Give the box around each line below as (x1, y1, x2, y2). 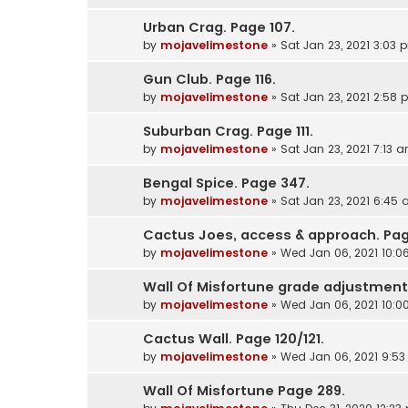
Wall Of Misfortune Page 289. (143, 381, 345, 400)
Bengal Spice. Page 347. (143, 173, 310, 192)
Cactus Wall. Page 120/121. (143, 329, 324, 348)
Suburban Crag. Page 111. (143, 121, 313, 140)
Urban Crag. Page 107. (143, 17, 295, 36)
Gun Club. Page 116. (143, 69, 276, 88)
